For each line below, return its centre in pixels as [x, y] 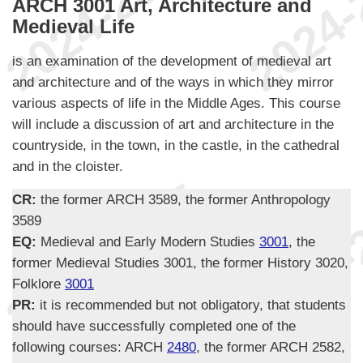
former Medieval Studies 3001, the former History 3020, [180, 263]
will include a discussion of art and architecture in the [173, 124]
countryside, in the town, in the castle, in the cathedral [176, 145]
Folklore [38, 284]
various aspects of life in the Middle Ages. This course [176, 103]
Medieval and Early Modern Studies [150, 242]
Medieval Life [73, 26]
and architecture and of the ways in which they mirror [173, 82]
